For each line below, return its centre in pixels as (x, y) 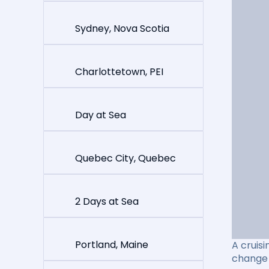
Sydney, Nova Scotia (122, 28)
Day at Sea (100, 115)
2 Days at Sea (107, 201)
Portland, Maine (111, 244)
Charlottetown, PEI (119, 71)
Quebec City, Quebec (125, 158)
